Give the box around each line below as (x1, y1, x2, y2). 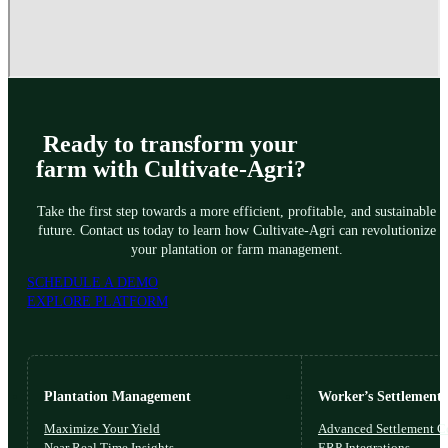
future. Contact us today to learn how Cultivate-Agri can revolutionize (37, 221, 436, 238)
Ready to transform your (43, 131, 299, 158)
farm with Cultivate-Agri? (35, 156, 306, 183)
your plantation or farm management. (130, 240, 343, 257)
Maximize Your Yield (44, 420, 161, 436)
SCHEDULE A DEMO (26, 274, 158, 291)
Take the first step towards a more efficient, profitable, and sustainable (37, 202, 437, 219)
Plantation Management (44, 387, 192, 404)
